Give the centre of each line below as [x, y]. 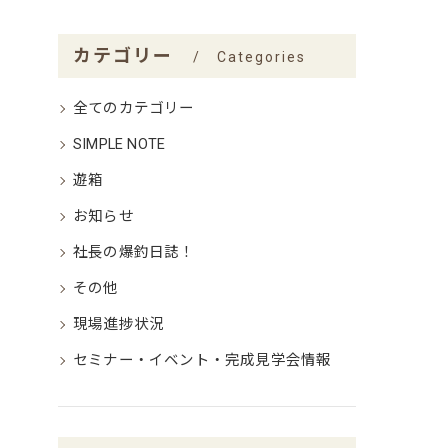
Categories [262, 57]
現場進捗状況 [119, 324]
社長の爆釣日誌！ [134, 252]
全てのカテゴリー [134, 108]
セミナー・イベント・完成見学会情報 [202, 360]
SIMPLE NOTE [119, 144]
